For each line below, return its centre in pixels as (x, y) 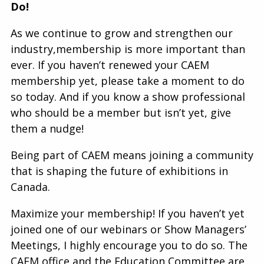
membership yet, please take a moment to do (128, 81)
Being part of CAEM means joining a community (132, 155)
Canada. (30, 187)
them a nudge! (47, 129)
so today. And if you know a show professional (128, 97)
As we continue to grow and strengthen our (122, 33)
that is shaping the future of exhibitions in (119, 171)
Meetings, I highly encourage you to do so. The (129, 245)
